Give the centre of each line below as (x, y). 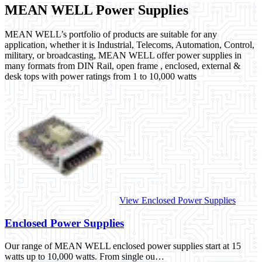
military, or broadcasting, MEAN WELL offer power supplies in (123, 56)
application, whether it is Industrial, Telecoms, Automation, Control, (130, 45)
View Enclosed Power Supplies (177, 201)
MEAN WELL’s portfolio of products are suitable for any (111, 35)
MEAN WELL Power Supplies (96, 10)
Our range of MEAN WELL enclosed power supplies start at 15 (123, 246)
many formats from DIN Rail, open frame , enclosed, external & (123, 66)
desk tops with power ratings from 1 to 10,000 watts (101, 77)
